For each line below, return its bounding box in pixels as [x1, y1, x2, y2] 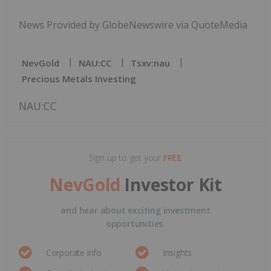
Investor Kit [124, 172, 222, 196]
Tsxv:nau [131, 56, 170, 69]
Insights [162, 246, 192, 258]
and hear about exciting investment [60, 204, 211, 216]
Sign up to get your [88, 151, 163, 163]
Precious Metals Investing [22, 72, 136, 85]
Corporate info [45, 246, 102, 258]
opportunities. [105, 217, 166, 229]
